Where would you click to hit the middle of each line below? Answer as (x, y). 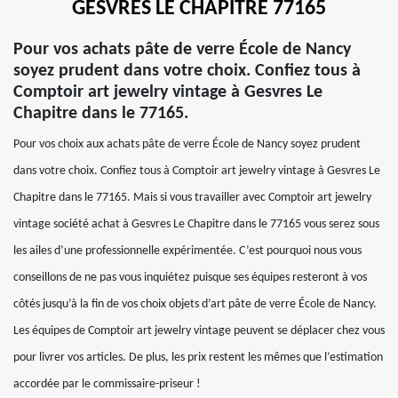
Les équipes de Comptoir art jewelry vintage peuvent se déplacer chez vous (199, 331)
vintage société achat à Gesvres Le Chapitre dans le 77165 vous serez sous (196, 224)
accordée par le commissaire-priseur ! (107, 384)
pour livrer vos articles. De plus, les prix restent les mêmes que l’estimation (198, 358)
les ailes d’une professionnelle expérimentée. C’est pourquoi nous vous (187, 251)
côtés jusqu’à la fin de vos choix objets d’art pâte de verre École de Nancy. (195, 304)
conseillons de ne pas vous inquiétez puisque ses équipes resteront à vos (190, 278)
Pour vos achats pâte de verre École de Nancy (182, 50)
